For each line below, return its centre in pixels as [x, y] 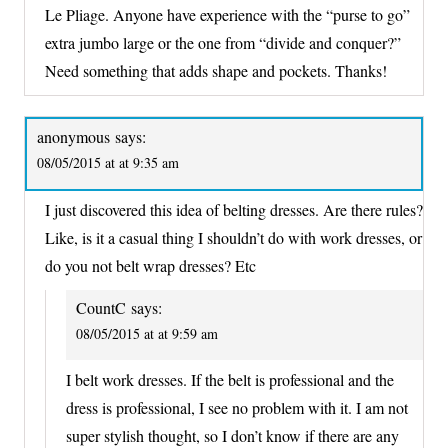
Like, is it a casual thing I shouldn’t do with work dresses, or [233, 238]
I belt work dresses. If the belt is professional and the [230, 379]
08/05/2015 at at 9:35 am [108, 162]
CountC [101, 308]
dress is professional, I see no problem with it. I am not [237, 407]
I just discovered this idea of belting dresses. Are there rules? [234, 210]
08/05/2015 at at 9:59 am [147, 334]
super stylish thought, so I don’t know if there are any [232, 435]
